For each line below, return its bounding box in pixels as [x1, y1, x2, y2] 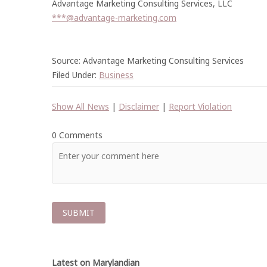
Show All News [52, 101, 109, 112]
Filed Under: [52, 69, 99, 80]
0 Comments [52, 129, 103, 141]
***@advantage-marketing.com [52, 12, 176, 23]
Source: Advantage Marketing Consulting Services [52, 55, 244, 66]
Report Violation [169, 101, 232, 112]
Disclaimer [119, 101, 159, 112]
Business [99, 69, 133, 80]
